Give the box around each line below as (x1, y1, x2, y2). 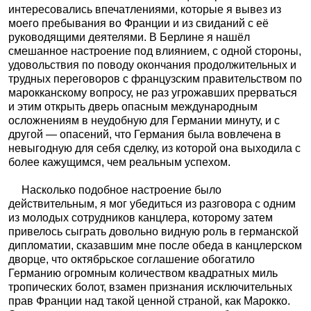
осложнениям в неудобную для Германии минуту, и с (8, 115, 280, 126)
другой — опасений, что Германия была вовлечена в (8, 128, 281, 140)
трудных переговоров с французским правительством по (8, 73, 302, 85)
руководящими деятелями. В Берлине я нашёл (8, 31, 250, 43)
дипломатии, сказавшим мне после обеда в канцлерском (8, 239, 302, 251)
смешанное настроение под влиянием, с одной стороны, (8, 45, 301, 57)
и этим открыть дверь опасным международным (8, 101, 258, 112)
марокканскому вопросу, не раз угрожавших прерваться (8, 87, 297, 99)
